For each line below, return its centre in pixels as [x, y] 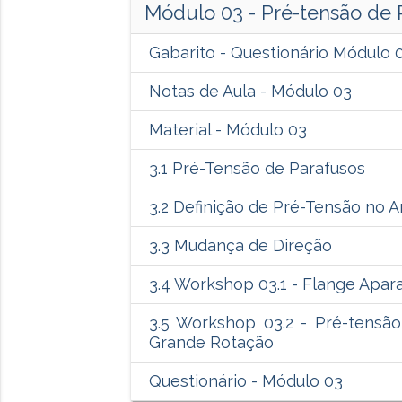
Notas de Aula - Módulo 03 [250, 92]
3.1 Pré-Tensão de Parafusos [257, 169]
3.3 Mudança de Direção [240, 246]
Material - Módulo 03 [227, 130]
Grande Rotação [211, 343]
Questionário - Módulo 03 [245, 381]
